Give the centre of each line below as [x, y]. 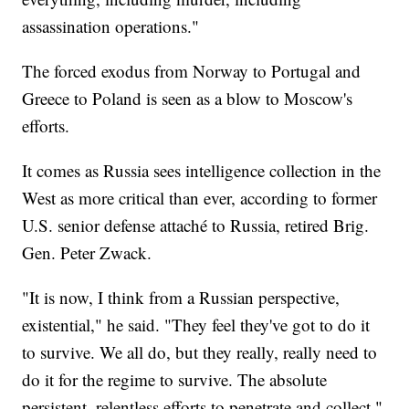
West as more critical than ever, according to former [200, 197]
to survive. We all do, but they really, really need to [200, 351]
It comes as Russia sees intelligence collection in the [202, 170]
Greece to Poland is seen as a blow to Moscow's [188, 98]
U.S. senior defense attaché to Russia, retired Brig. [196, 225]
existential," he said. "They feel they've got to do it [196, 324]
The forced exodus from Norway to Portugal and [192, 70]
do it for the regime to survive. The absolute [175, 379]
